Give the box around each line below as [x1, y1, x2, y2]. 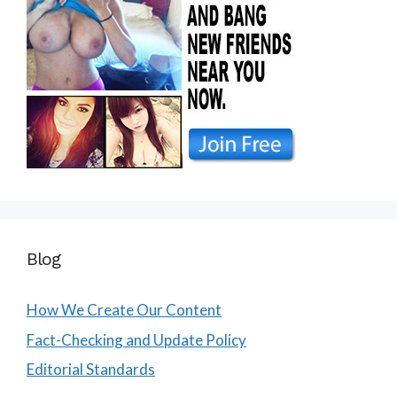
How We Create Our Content [27, 300, 222, 320]
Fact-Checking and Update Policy [27, 330, 246, 349]
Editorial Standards [27, 360, 155, 379]
